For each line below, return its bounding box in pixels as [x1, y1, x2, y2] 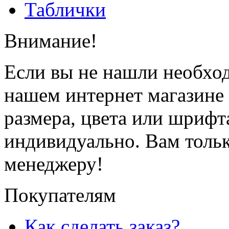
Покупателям [4, 184, 116, 206]
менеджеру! [4, 152, 103, 175]
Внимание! [4, 29, 97, 52]
